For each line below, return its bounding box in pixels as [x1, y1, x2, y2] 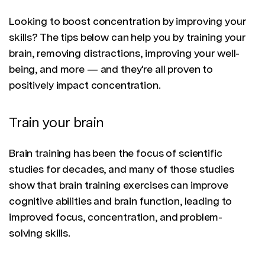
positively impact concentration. [9, 79, 161, 92]
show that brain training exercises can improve [9, 179, 228, 192]
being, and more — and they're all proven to [9, 63, 214, 76]
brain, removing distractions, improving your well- [9, 47, 240, 60]
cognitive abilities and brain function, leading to [9, 195, 232, 208]
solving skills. [9, 227, 70, 240]
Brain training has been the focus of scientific [9, 147, 222, 160]
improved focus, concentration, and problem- [9, 211, 223, 224]
